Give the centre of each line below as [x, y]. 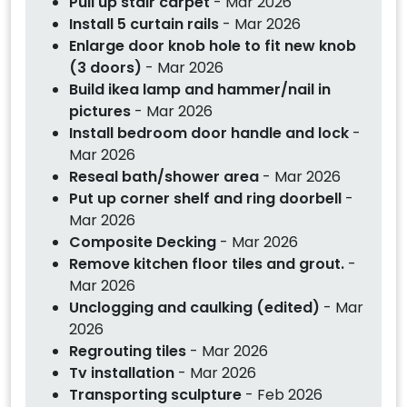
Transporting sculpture [157, 394]
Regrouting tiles [129, 351]
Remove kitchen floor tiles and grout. [207, 263]
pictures [102, 111]
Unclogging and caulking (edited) [194, 307]
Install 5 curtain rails [144, 24]
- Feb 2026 [284, 394]
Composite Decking [144, 242]
